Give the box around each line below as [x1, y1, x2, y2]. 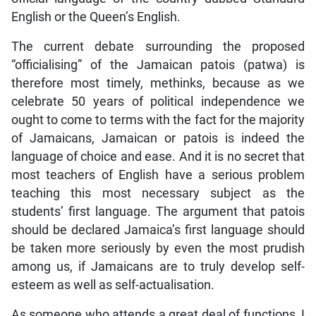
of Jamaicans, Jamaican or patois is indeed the [11, 130, 305, 145]
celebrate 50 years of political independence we [11, 94, 305, 109]
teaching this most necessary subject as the [11, 186, 305, 200]
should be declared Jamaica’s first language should [11, 222, 305, 237]
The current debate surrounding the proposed [11, 39, 305, 54]
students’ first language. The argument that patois [11, 204, 305, 219]
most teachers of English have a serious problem [11, 167, 305, 182]
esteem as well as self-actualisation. [11, 277, 214, 292]
